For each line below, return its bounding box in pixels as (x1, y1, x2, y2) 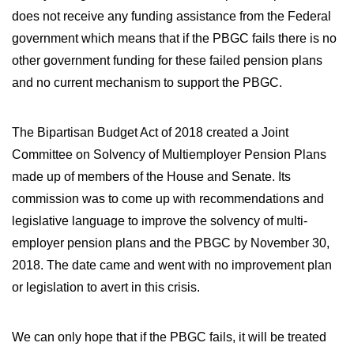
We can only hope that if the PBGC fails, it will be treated (12, 330, 326, 344)
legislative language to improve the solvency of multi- (12, 214, 307, 228)
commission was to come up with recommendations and (12, 192, 324, 205)
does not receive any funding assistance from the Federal (12, 9, 331, 23)
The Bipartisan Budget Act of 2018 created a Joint (12, 126, 288, 139)
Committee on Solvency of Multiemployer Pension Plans (12, 148, 326, 161)
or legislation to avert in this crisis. (12, 281, 200, 294)
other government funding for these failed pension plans (12, 54, 322, 67)
